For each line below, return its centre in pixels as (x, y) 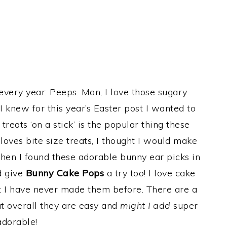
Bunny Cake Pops (63, 173)
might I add (145, 206)
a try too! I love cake (150, 173)
